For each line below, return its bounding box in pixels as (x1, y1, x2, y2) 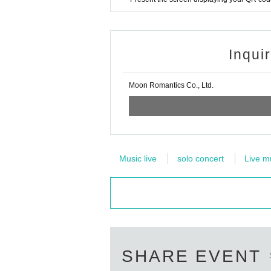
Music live (119, 154, 157, 163)
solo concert (177, 154, 224, 163)
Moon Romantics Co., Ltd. (129, 81, 214, 90)
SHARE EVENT (122, 247, 261, 266)
